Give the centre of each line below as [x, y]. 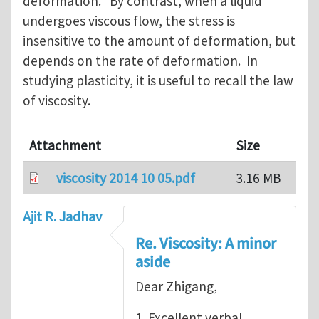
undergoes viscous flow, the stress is [129, 21]
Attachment [65, 146]
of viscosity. [57, 101]
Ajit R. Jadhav [62, 216]
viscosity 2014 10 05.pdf [125, 178]
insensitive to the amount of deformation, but [159, 41]
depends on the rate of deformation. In [140, 61]
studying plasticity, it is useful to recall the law [158, 81]
